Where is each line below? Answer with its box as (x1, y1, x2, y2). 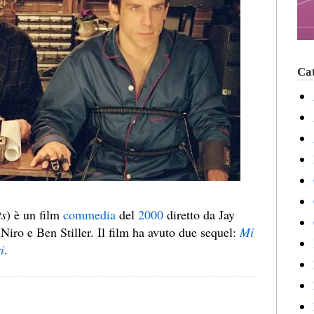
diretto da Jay (163, 206, 235, 224)
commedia (63, 206, 116, 224)
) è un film (6, 206, 63, 224)
